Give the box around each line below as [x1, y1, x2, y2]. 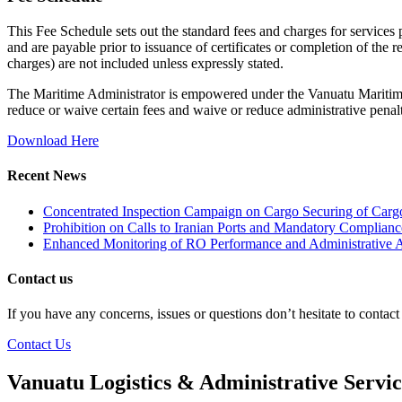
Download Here [7, 133, 99, 149]
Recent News [7, 168, 86, 184]
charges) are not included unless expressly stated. [7, 56, 284, 72]
